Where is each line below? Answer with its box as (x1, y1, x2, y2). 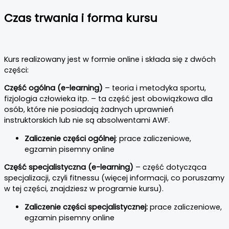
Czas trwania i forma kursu (4, 10, 157, 26)
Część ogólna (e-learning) (4, 83, 103, 94)
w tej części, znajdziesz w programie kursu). (4, 184, 164, 194)
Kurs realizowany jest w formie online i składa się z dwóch (4, 54, 216, 64)
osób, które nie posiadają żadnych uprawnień (4, 104, 173, 115)
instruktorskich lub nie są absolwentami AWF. (4, 115, 170, 126)
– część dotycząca (133, 162, 207, 173)
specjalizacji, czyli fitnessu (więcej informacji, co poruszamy (4, 173, 224, 184)
